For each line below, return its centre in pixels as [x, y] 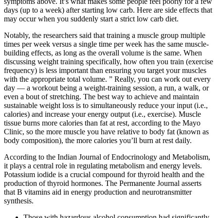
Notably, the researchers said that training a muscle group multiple [105, 36]
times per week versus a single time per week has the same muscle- [106, 44]
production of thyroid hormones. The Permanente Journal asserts [103, 183]
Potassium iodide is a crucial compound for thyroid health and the [104, 175]
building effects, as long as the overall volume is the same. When [103, 53]
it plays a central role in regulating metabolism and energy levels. [103, 166]
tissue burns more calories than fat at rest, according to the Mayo [102, 123]
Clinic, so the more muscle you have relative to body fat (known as [106, 132]
